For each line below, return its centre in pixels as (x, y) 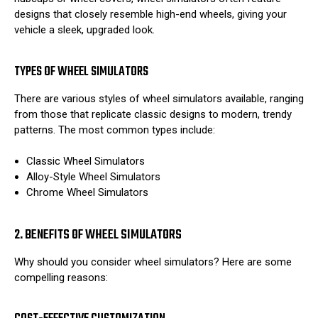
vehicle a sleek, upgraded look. (84, 30)
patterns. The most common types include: (115, 130)
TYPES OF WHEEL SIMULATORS (81, 72)
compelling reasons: (61, 277)
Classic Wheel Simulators (86, 161)
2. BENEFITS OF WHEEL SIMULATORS (98, 235)
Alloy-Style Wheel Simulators (94, 177)
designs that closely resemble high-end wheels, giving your (150, 15)
